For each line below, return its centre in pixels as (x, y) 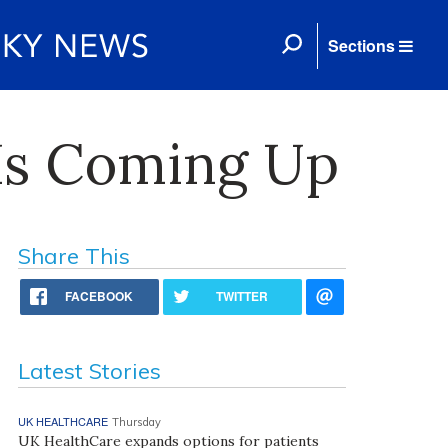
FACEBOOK (99, 296)
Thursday (136, 422)
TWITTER (242, 296)
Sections (361, 45)
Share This (73, 256)
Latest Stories (89, 371)
